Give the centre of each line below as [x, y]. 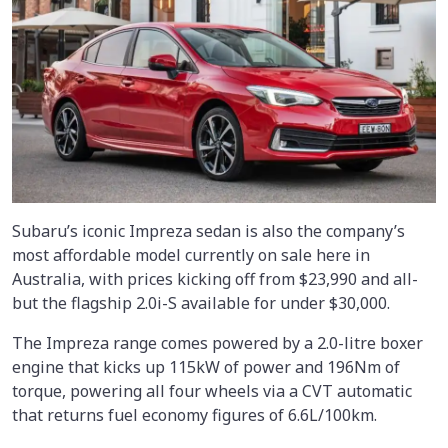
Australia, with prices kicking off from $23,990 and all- [215, 279]
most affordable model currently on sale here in [191, 255]
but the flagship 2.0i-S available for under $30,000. [201, 303]
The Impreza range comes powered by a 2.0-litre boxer [217, 343]
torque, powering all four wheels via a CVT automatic [212, 391]
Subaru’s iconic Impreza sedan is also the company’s [208, 231]
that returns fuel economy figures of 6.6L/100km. [194, 415]
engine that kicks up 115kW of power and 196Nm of [206, 367]
